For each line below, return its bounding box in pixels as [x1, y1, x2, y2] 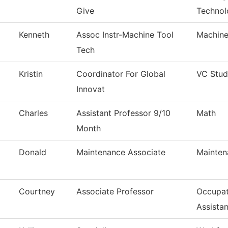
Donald [19, 147, 46, 158]
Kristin [19, 69, 43, 79]
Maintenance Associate [76, 147, 165, 158]
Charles [19, 108, 48, 119]
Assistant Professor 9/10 [76, 108, 170, 119]
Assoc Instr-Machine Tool [76, 30, 174, 40]
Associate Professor [76, 186, 154, 197]
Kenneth [19, 30, 49, 40]
